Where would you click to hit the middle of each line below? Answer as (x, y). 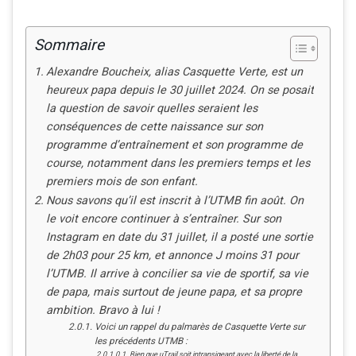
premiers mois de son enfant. (122, 182)
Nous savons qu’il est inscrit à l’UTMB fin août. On (174, 201)
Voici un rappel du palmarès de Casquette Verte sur (199, 327)
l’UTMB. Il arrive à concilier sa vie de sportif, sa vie (177, 274)
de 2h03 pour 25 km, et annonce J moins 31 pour (172, 256)
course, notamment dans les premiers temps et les (178, 164)
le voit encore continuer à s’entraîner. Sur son (163, 219)
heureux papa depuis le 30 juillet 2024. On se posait (180, 91)
